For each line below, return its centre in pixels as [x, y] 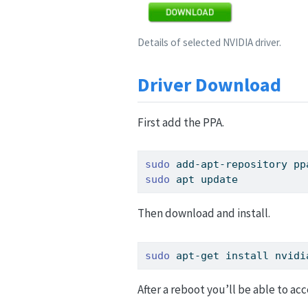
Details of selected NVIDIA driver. [209, 42]
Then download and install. [204, 213]
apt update [204, 180]
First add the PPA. [181, 123]
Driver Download [209, 84]
